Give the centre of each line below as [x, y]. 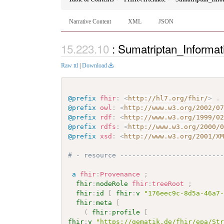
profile [126, 212]
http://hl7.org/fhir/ [168, 98]
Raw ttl [69, 65]
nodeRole [112, 183]
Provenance [120, 174]
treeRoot [168, 183]
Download [94, 65]
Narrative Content [90, 22]
